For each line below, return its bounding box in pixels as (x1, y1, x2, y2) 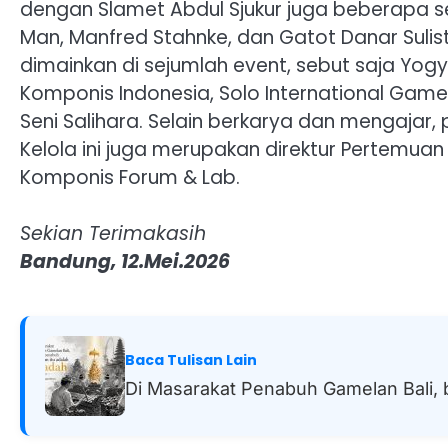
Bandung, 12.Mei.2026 (20, 248, 230, 276)
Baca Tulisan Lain (125, 350, 257, 371)
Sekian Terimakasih (20, 220, 206, 248)
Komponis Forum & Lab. (20, 163, 240, 191)
